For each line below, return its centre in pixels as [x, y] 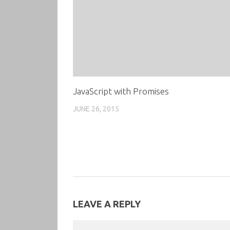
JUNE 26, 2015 [96, 109]
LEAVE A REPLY [107, 204]
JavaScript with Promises [121, 91]
